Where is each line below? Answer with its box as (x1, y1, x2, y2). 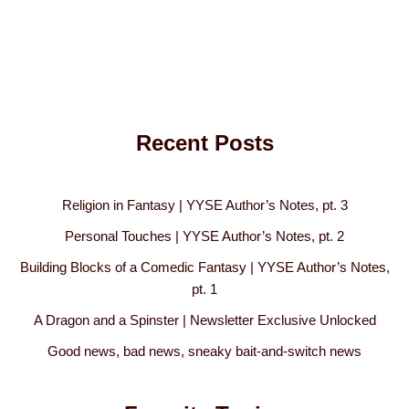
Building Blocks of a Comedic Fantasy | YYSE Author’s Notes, (19, 259, 390, 275)
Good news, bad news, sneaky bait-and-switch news (47, 343, 362, 359)
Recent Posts (135, 131, 274, 155)
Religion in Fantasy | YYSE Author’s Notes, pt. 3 (61, 197, 348, 213)
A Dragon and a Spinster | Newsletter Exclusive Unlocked (33, 312, 376, 328)
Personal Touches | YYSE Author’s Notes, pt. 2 (65, 228, 344, 244)
